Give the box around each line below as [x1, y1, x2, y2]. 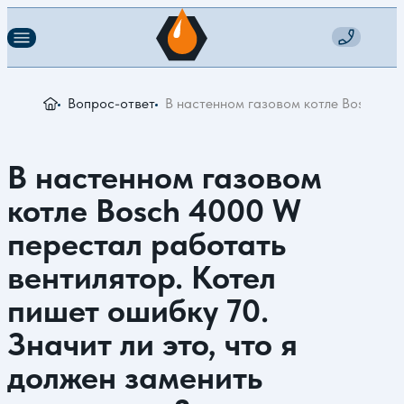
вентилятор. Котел [7, 258, 276, 297]
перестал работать [7, 225, 286, 263]
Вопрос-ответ [68, 95, 155, 112]
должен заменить [7, 358, 262, 397]
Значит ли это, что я [7, 325, 298, 363]
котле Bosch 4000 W [7, 191, 301, 230]
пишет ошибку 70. [7, 291, 269, 330]
